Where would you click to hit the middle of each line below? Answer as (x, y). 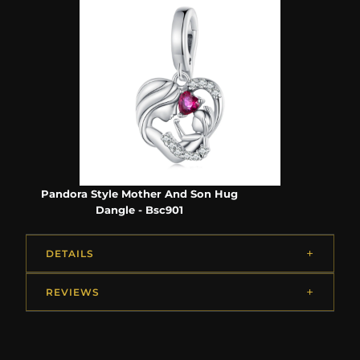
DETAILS (70, 254)
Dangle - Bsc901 (139, 210)
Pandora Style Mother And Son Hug (139, 194)
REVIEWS (73, 292)
